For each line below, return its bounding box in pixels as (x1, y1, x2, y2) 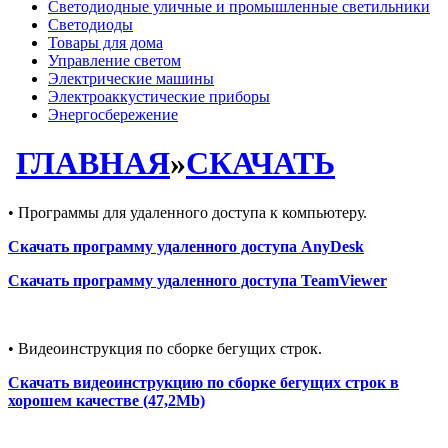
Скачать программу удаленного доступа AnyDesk (8, 237, 364, 255)
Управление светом (48, 51, 181, 69)
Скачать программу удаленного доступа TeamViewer (8, 271, 387, 289)
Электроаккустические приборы (48, 87, 270, 105)
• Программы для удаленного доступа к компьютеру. (8, 203, 367, 221)
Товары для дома (48, 33, 163, 51)
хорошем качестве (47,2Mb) (8, 391, 205, 409)
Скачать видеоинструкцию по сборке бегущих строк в (8, 373, 399, 391)
